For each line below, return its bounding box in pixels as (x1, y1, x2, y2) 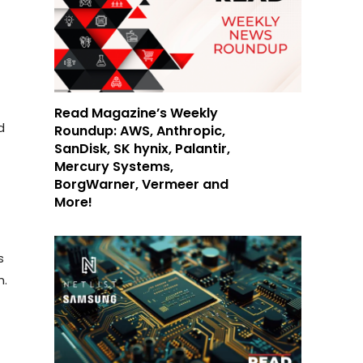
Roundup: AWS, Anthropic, (54, 121, 226, 140)
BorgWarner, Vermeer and (54, 174, 229, 194)
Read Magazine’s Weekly (54, 103, 219, 122)
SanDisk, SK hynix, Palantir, (54, 139, 231, 158)
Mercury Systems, (54, 156, 174, 176)
